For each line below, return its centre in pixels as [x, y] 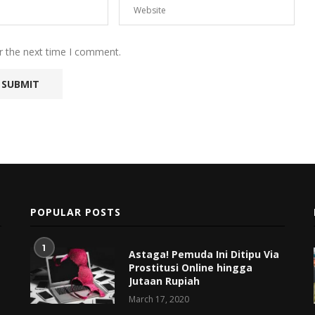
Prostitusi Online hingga [190, 267]
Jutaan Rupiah [164, 281]
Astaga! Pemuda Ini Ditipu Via [204, 254]
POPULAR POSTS [75, 212]
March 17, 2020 [159, 299]
